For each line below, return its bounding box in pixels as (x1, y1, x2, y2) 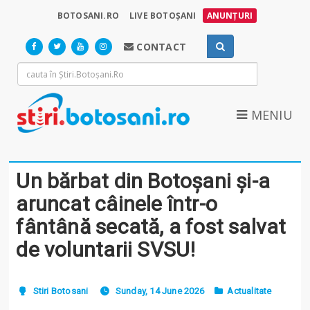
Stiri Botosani (33, 285, 89, 296)
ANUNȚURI (206, 10, 253, 21)
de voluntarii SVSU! (16, 237, 196, 262)
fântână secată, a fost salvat (16, 214, 286, 239)
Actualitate (227, 285, 272, 296)
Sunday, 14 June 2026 (115, 285, 204, 296)
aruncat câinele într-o (16, 191, 218, 216)
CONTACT (134, 40, 186, 53)
